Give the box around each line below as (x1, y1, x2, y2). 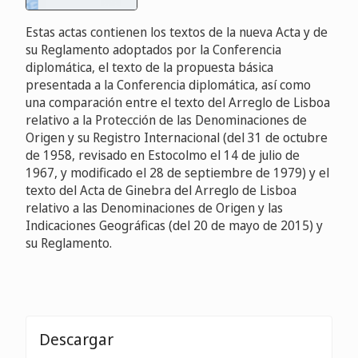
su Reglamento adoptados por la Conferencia (26, 41, 281, 59)
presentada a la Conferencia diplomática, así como (26, 76, 311, 94)
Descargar (39, 328, 113, 351)
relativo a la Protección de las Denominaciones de (26, 111, 307, 129)
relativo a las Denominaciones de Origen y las (26, 199, 283, 217)
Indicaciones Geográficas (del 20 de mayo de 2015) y (26, 217, 323, 235)
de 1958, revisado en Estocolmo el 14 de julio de (26, 146, 300, 165)
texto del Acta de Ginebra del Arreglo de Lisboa (26, 181, 296, 200)
